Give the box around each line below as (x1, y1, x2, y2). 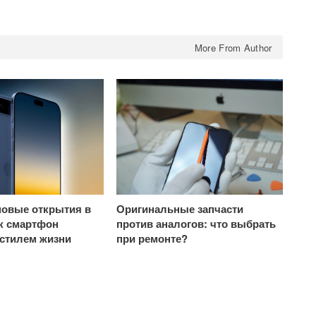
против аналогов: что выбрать (116, 216, 276, 232)
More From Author (194, 40, 272, 54)
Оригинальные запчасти (116, 201, 244, 217)
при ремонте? (116, 231, 188, 247)
